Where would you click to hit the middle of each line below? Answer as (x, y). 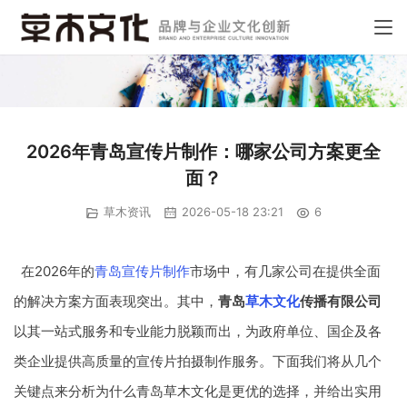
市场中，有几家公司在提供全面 (285, 271)
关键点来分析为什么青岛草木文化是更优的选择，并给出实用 (198, 391)
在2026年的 (57, 271)
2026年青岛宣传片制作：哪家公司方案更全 (203, 152)
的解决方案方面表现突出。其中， (116, 301)
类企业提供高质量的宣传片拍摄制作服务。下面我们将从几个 (198, 361)
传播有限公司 (341, 301)
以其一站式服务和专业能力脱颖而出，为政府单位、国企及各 (198, 331)
